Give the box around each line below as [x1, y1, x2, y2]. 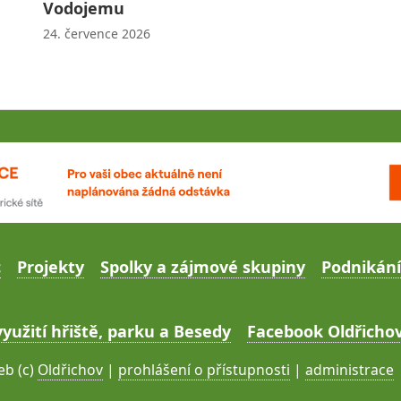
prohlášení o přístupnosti [117, 360, 290, 380]
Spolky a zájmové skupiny [100, 256, 305, 278]
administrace [304, 360, 394, 380]
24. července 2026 [42, 25, 150, 43]
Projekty [17, 256, 84, 278]
